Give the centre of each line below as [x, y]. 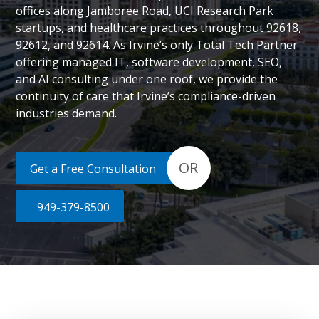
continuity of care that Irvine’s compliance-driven [146, 96]
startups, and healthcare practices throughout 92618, [159, 28]
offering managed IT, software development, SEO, [149, 62]
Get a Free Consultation [93, 168]
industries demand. [67, 113]
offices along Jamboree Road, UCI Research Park [145, 11]
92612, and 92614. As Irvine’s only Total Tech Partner [157, 45]
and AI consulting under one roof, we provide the [147, 79]
